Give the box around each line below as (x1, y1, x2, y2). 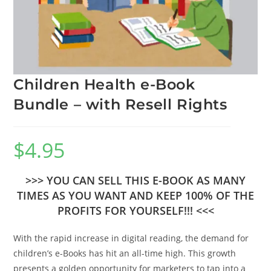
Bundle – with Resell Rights (13, 96, 227, 114)
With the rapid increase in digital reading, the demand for (13, 232, 249, 244)
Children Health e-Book (13, 76, 195, 94)
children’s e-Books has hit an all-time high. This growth (13, 247, 237, 260)
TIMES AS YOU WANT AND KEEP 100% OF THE (17, 188, 254, 203)
